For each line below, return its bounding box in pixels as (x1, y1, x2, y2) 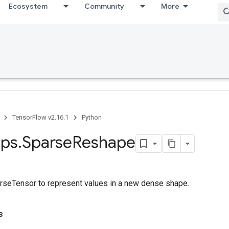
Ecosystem (9, 2, 48, 11)
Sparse (22, 132, 72, 152)
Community (84, 2, 124, 11)
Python (82, 113, 102, 121)
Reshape (72, 132, 135, 152)
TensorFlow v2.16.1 (12, 113, 68, 121)
